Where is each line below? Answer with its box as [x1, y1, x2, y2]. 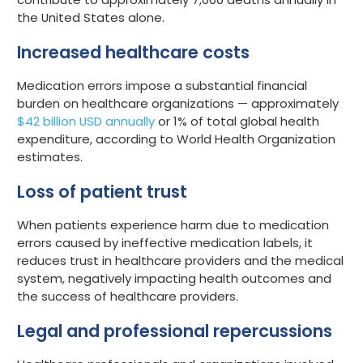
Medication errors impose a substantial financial [17, 77, 307, 95]
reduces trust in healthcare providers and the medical [17, 251, 344, 269]
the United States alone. [17, 9, 164, 27]
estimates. [17, 148, 83, 166]
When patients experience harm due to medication [17, 216, 329, 233]
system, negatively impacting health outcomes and [17, 269, 331, 287]
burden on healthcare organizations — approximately [17, 95, 339, 113]
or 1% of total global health [155, 113, 319, 130]
